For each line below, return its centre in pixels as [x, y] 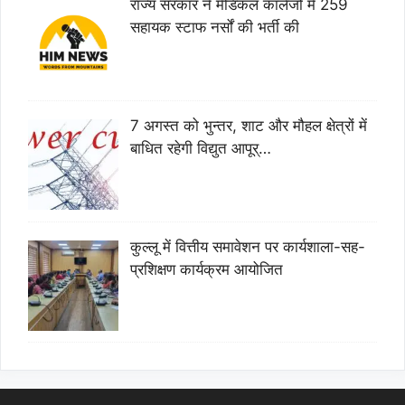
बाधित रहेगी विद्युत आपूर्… [200, 148]
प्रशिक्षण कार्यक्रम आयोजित [206, 269]
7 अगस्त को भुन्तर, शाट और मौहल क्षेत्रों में [248, 125]
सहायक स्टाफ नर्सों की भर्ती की [214, 27]
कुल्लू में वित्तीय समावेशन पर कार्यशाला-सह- [247, 246]
